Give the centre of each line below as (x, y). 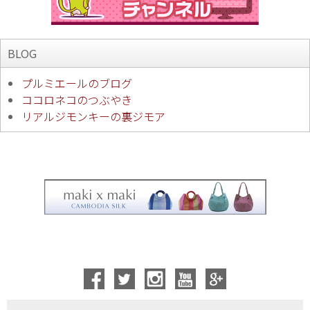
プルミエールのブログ (77, 83)
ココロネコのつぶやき (77, 100)
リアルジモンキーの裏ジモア (93, 117)
